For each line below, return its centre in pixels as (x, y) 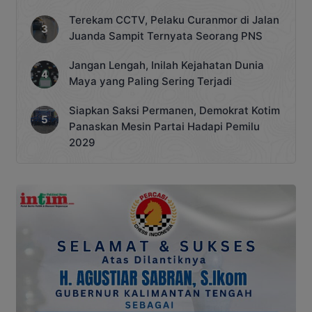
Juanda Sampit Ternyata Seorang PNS (166, 36)
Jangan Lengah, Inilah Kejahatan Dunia (166, 65)
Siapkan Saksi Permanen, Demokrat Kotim (174, 110)
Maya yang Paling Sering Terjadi (150, 81)
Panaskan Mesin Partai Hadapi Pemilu (164, 126)
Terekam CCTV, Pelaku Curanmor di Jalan (174, 19)
